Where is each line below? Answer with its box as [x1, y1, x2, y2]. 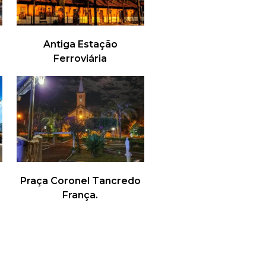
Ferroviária [53, 53, 107, 65]
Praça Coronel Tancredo [20, 175, 141, 187]
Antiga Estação [43, 39, 118, 50]
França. [62, 189, 99, 201]
